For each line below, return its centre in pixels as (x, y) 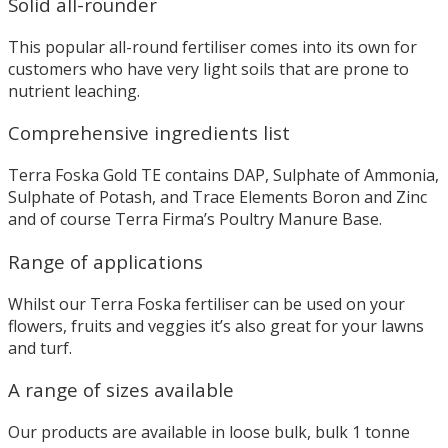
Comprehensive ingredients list (149, 133)
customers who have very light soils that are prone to (208, 68)
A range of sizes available (121, 390)
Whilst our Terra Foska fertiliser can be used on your (206, 303)
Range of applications (105, 261)
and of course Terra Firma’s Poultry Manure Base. (195, 219)
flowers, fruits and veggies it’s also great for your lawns (216, 325)
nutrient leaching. (74, 90)
